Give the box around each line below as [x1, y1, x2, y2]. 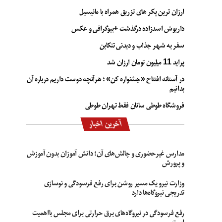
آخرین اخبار [87, 118, 123, 130]
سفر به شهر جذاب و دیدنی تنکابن [99, 40, 184, 51]
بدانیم [169, 83, 184, 94]
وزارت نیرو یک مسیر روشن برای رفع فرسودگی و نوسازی [44, 178, 184, 189]
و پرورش [162, 158, 184, 168]
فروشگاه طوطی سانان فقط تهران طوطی [85, 100, 184, 111]
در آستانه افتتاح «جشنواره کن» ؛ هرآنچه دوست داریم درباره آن [26, 74, 184, 85]
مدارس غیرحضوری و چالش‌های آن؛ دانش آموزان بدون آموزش [27, 148, 184, 159]
